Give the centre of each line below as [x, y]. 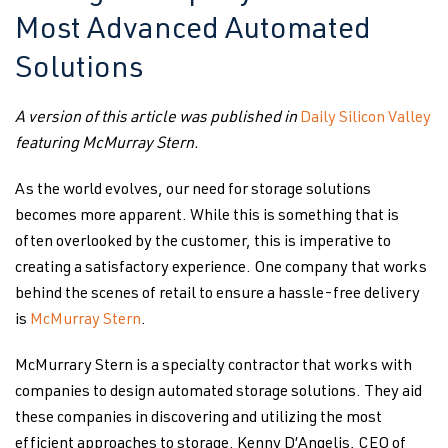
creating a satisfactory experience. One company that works [221, 269]
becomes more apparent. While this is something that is [207, 217]
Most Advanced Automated [193, 32]
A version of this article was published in [157, 119]
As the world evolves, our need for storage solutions [193, 191]
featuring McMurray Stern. [107, 145]
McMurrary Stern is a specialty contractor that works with [213, 367]
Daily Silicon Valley [365, 119]
